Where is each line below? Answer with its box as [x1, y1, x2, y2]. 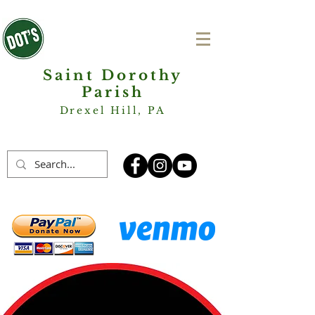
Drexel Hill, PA [59, 104, 166, 117]
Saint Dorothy [42, 67, 183, 84]
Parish [81, 84, 144, 101]
